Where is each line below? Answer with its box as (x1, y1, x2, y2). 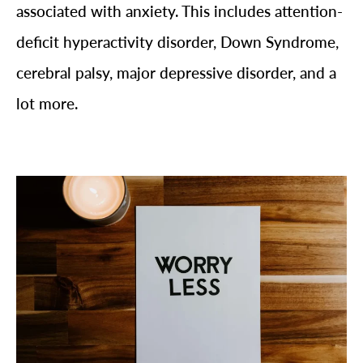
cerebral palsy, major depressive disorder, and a (16, 63, 336, 82)
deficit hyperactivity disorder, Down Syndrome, (16, 32, 339, 51)
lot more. (16, 94, 78, 113)
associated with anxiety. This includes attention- (16, 2, 343, 20)
